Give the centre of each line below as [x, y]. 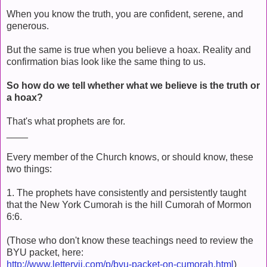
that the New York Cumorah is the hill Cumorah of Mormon [129, 204]
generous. [28, 26]
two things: [29, 169]
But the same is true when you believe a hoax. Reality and [129, 49]
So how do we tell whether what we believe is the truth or [133, 85]
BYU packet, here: [45, 252]
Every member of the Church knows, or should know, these [130, 157]
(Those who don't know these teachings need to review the [130, 240]
